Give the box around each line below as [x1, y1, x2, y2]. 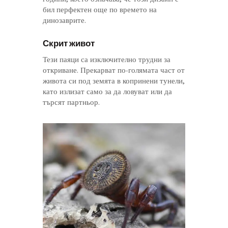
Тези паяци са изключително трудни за [43, 55, 170, 65]
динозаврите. [43, 16, 86, 25]
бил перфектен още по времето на [43, 5, 157, 15]
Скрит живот [43, 38, 95, 48]
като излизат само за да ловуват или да [43, 87, 172, 97]
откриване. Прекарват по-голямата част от [43, 66, 185, 75]
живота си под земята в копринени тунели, [43, 76, 185, 86]
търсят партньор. [43, 98, 100, 107]
